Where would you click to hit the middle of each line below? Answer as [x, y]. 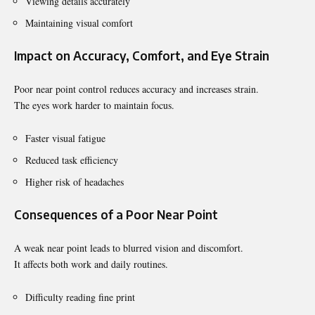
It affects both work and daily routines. [91, 264]
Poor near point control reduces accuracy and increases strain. [136, 89]
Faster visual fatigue [65, 138]
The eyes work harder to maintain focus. [94, 105]
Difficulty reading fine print [80, 297]
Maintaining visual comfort [79, 22]
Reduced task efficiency [72, 160]
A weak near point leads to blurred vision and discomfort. [129, 247]
